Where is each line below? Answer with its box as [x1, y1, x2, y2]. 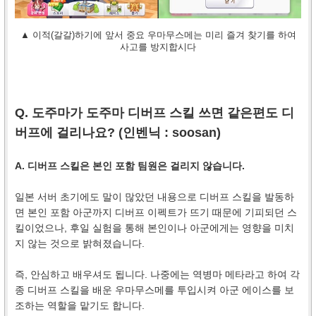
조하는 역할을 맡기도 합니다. [15, 299, 145, 311]
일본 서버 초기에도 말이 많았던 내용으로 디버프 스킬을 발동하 [15, 190, 294, 202]
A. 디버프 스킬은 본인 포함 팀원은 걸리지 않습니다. [15, 159, 245, 171]
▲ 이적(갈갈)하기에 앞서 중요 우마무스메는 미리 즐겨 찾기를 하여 [20, 29, 296, 40]
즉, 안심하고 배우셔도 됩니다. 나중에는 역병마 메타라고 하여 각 [15, 268, 300, 280]
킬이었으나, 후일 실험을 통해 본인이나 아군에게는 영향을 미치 [15, 221, 294, 233]
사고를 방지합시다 [120, 41, 196, 52]
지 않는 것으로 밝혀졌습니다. [15, 237, 145, 249]
